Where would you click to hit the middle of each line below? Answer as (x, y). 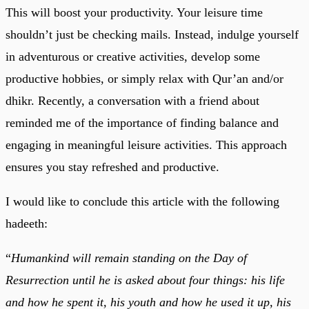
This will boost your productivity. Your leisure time (134, 12)
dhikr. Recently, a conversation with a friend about (132, 100)
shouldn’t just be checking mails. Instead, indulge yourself (152, 34)
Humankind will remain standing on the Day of (129, 258)
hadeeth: (27, 223)
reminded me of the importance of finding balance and (142, 122)
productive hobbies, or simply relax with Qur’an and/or (144, 78)
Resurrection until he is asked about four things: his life (145, 280)
